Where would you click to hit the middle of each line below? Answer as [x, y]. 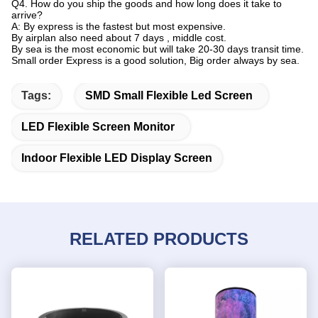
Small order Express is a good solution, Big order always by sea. [155, 61]
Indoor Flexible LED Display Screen [117, 158]
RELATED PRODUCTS [159, 239]
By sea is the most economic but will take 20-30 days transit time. [158, 49]
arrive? [27, 15]
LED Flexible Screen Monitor [98, 127]
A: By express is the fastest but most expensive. [119, 27]
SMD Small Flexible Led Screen [169, 96]
